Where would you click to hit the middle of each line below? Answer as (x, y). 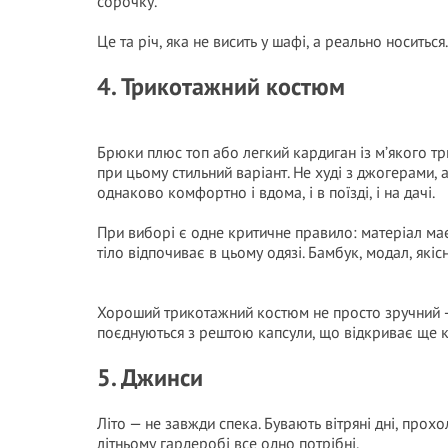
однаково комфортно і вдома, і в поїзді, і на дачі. (266, 192)
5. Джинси (150, 377)
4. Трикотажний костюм (221, 86)
